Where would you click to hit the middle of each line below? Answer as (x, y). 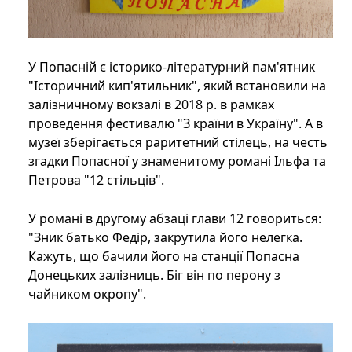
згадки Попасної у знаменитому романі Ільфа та (177, 161)
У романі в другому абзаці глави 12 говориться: (175, 218)
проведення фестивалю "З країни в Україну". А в (176, 123)
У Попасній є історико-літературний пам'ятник (172, 66)
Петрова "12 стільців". (96, 180)
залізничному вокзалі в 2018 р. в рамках (151, 104)
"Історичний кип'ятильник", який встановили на (177, 85)
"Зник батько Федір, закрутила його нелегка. (165, 237)
